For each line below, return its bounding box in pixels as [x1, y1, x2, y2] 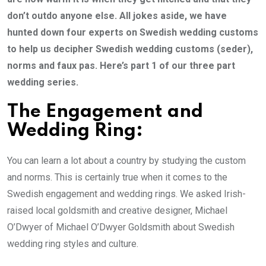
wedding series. [7, 76, 78, 88]
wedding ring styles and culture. [7, 237, 138, 249]
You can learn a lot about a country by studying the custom [7, 154, 246, 166]
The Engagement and [7, 102, 203, 121]
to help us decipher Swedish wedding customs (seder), [7, 43, 253, 55]
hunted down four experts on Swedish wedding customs [7, 26, 258, 38]
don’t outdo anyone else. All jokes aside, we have [7, 9, 227, 21]
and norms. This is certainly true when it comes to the [7, 171, 227, 183]
